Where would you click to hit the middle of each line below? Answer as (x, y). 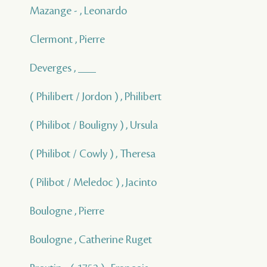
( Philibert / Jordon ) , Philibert (96, 97)
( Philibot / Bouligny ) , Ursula (94, 125)
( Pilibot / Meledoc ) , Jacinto (93, 182)
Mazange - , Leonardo (78, 11)
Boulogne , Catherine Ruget (91, 240)
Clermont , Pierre (67, 39)
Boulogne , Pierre (67, 211)
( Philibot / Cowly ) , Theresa (93, 154)
